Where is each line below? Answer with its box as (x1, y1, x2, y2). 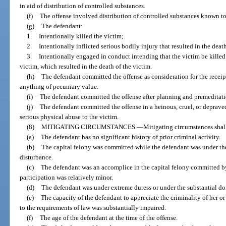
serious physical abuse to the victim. (20, 112, 119, 121)
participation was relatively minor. (20, 173, 114, 181)
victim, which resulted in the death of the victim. (20, 62, 152, 70)
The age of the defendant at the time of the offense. (39, 213, 178, 221)
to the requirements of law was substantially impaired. (20, 203, 166, 211)
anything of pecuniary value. (20, 82, 99, 90)
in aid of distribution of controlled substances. (20, 2, 146, 10)
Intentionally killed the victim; (38, 32, 124, 40)
